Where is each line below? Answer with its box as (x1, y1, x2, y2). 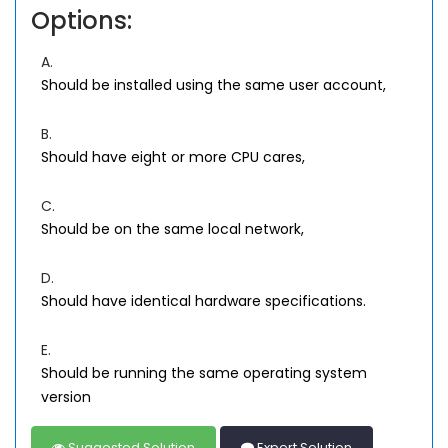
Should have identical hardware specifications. (41, 291, 366, 311)
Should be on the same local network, (41, 219, 304, 239)
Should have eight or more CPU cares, (41, 147, 305, 167)
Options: (31, 4, 132, 37)
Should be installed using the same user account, (41, 75, 386, 95)
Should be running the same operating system (41, 363, 367, 383)
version (41, 387, 91, 407)
